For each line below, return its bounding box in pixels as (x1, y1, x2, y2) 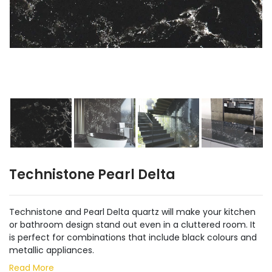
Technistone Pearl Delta (9, 165, 175, 184)
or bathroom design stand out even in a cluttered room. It (9, 219, 256, 231)
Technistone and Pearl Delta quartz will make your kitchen (9, 206, 256, 218)
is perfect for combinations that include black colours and (9, 231, 257, 243)
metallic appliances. (9, 244, 94, 256)
